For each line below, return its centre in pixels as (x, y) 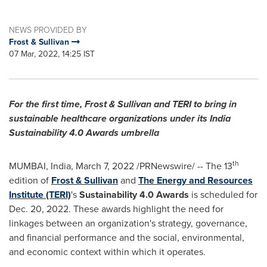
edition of (30, 180)
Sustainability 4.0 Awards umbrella (84, 133)
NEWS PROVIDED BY (48, 30)
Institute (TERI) (40, 195)
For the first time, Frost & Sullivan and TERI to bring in (123, 104)
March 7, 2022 (105, 166)
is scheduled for (224, 195)
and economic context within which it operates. (107, 252)
